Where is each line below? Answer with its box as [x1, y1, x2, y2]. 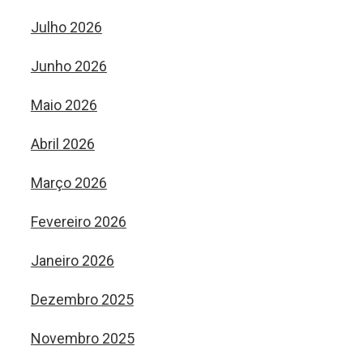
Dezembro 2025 [30, 291, 134, 308]
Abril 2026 [30, 135, 95, 152]
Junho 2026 [30, 58, 107, 75]
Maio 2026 [30, 96, 97, 113]
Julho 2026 [30, 19, 102, 36]
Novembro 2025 [30, 330, 135, 347]
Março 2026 [30, 174, 107, 191]
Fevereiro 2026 [30, 213, 126, 230]
